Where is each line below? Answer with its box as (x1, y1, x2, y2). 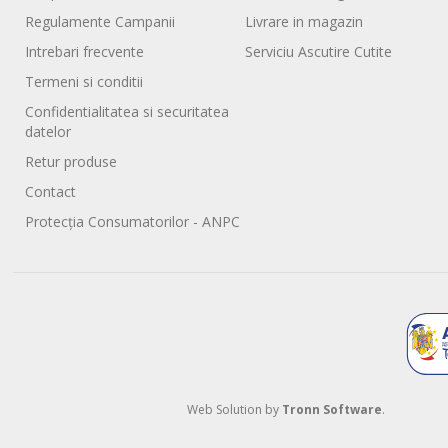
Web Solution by (187, 400, 282, 418)
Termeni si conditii (25, 71, 144, 91)
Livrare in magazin (245, 11, 364, 31)
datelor (25, 121, 72, 141)
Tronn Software (282, 400, 382, 418)
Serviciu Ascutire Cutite (245, 41, 393, 61)
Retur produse (25, 151, 118, 171)
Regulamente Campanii (25, 11, 176, 31)
